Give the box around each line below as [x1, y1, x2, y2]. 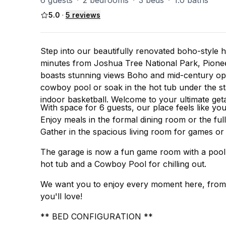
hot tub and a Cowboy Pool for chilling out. [40, 159, 206, 169]
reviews [70, 11, 100, 19]
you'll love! [40, 191, 82, 201]
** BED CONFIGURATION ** [40, 211, 153, 221]
